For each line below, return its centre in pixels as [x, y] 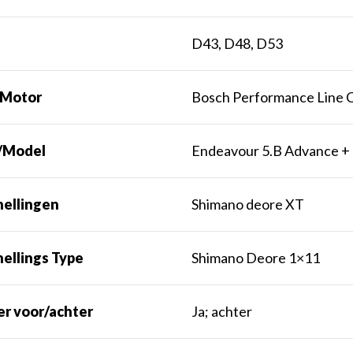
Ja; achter [222, 312]
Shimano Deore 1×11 [256, 258]
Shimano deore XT [248, 204]
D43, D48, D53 [238, 44]
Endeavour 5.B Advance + [271, 151]
